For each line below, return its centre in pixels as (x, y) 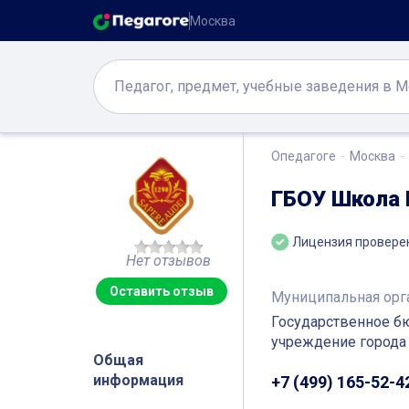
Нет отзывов (168, 261)
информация (138, 380)
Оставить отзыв (161, 291)
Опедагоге (304, 156)
